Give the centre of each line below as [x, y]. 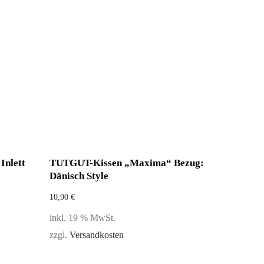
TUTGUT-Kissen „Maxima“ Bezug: [126, 163]
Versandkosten [96, 235]
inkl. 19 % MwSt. [82, 218]
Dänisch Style [79, 176]
